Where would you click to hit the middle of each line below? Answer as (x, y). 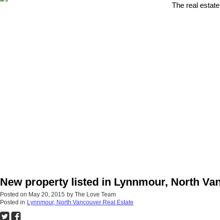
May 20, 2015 (47, 195)
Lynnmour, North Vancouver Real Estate (80, 203)
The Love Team (95, 195)
